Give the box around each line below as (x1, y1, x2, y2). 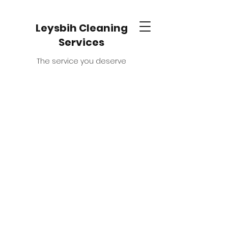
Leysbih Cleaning (35, 21, 128, 35)
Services (59, 35, 104, 49)
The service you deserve (37, 56, 126, 66)
